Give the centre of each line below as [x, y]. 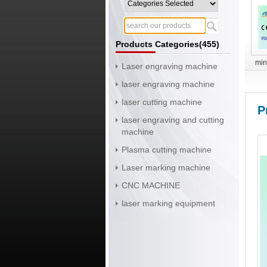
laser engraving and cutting [173, 120]
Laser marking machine [166, 168]
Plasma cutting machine [167, 150]
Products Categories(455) [167, 44]
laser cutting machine [162, 102]
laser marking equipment [168, 204]
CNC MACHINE [151, 186]
